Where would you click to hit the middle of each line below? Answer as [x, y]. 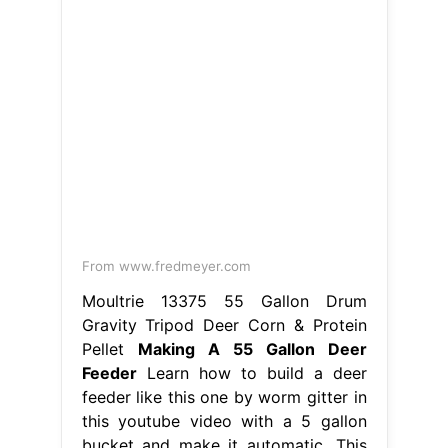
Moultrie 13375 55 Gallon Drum [224, 301]
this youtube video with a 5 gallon [224, 421]
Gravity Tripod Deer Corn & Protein [224, 325]
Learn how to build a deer [251, 373]
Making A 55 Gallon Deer [252, 349]
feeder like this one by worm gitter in [224, 397]
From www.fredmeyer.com [166, 266]
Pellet [109, 349]
